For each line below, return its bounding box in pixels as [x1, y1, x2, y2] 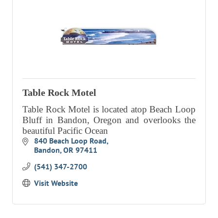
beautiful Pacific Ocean [22, 126, 108, 136]
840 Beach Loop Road [34, 136, 107, 146]
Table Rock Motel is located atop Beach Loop [22, 104, 196, 115]
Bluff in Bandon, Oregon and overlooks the [22, 115, 196, 126]
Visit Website [34, 178, 78, 188]
